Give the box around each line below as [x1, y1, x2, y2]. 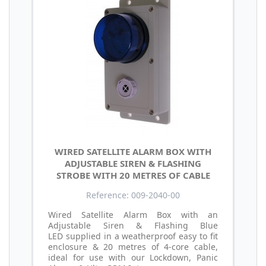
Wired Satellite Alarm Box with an [48, 208, 218, 220]
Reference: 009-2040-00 [86, 189, 180, 201]
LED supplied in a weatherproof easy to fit [48, 230, 218, 242]
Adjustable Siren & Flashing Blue [48, 219, 218, 231]
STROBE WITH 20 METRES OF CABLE [56, 169, 210, 181]
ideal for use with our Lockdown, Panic [48, 251, 218, 263]
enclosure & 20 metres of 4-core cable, [48, 240, 218, 252]
